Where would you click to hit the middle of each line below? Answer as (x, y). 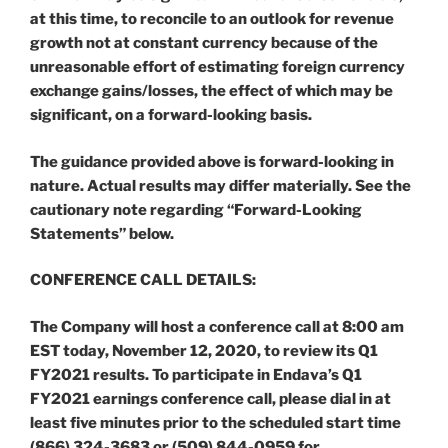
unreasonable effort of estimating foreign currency (217, 67)
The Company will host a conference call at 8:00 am (217, 326)
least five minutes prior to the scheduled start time (215, 422)
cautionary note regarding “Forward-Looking (196, 209)
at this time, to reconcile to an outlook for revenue (212, 19)
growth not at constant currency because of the (204, 43)
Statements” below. (102, 233)
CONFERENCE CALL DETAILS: (143, 280)
